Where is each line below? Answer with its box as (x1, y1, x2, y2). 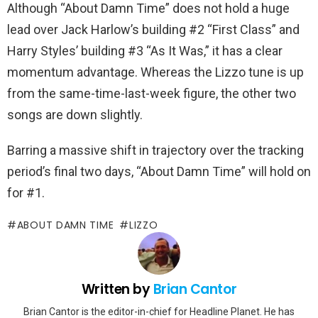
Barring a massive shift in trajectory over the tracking (7, 143, 304, 158)
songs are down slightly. (7, 107, 143, 123)
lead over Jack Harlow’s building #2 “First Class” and (7, 22, 300, 38)
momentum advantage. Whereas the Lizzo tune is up (7, 65, 304, 80)
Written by (81, 280, 153, 300)
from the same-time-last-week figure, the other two (7, 86, 296, 102)
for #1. (7, 185, 45, 201)
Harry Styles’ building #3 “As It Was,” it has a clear (7, 43, 283, 59)
